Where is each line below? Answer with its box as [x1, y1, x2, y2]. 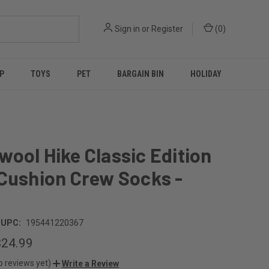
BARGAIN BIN [117, 69, 164, 79]
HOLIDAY [190, 69, 222, 79]
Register [151, 24, 183, 34]
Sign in [115, 24, 140, 34]
